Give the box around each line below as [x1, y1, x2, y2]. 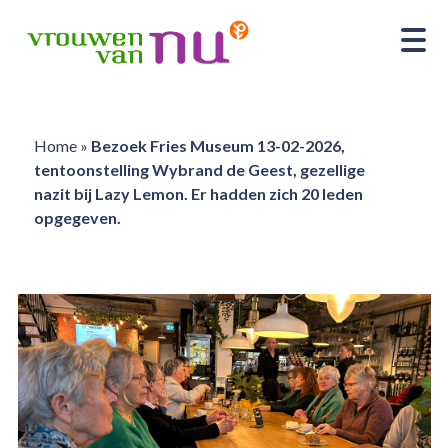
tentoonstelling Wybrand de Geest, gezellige [33, 160, 365, 179]
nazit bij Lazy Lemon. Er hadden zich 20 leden [33, 184, 363, 203]
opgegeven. [33, 208, 121, 227]
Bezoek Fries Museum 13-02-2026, [90, 136, 345, 155]
